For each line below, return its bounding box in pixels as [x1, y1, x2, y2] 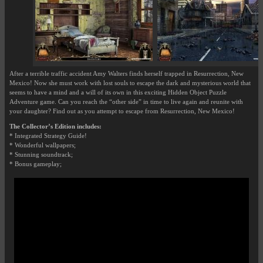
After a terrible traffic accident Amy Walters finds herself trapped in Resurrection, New [9, 70, 244, 77]
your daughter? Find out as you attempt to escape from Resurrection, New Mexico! [9, 108, 235, 114]
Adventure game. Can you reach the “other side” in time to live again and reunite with [9, 99, 243, 105]
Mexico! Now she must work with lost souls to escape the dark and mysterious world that [9, 80, 251, 86]
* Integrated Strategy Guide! [9, 133, 87, 139]
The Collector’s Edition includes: [9, 123, 102, 130]
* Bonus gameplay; [9, 161, 62, 167]
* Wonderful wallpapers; [9, 142, 76, 149]
